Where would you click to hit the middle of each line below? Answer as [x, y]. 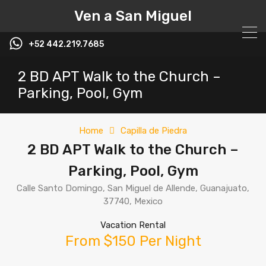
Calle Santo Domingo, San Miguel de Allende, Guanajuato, [133, 188]
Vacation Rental [133, 225]
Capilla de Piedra [154, 131]
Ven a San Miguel [133, 16]
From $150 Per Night [133, 241]
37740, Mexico [133, 201]
